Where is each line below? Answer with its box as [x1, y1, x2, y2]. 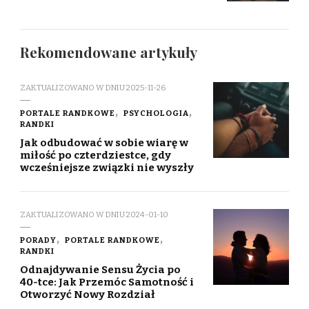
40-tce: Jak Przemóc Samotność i [20, 275, 194, 288]
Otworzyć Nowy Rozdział [20, 288, 155, 301]
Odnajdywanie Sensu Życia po [20, 263, 181, 276]
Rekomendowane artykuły [20, 42, 197, 61]
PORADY [20, 235, 57, 245]
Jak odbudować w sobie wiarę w [20, 136, 188, 149]
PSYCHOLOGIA [123, 108, 189, 118]
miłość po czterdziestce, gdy [20, 148, 171, 161]
